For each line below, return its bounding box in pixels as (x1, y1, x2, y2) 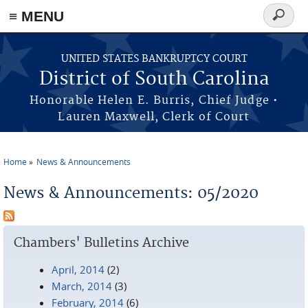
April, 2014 (52, 263, 104, 276)
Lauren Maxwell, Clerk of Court (58, 110, 250, 124)
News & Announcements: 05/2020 (3, 184, 258, 203)
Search (263, 15, 305, 31)
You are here (3, 164, 80, 180)
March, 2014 (52, 279, 112, 293)
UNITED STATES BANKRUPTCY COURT (60, 53, 247, 65)
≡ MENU (9, 8, 64, 24)
